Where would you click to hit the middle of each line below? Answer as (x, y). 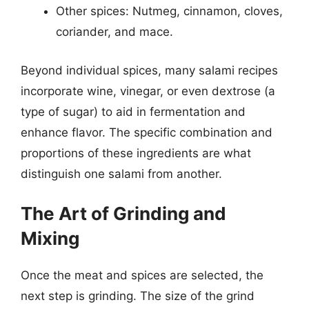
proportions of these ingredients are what (136, 153)
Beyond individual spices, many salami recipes (149, 70)
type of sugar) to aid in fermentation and (133, 111)
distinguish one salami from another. (121, 173)
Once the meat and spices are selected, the (142, 275)
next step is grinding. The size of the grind (138, 296)
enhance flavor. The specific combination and (147, 132)
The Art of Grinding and (123, 213)
